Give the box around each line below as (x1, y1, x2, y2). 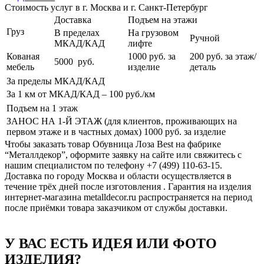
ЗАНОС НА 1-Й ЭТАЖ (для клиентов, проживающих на (6, 115, 237, 126)
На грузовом (128, 27, 179, 38)
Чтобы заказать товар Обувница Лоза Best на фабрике (5, 138, 221, 149)
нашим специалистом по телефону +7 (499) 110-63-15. (5, 160, 222, 170)
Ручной (190, 32, 220, 43)
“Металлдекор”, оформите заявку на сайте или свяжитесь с (5, 149, 242, 160)
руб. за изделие (165, 126, 226, 137)
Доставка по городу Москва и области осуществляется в (5, 170, 232, 181)
